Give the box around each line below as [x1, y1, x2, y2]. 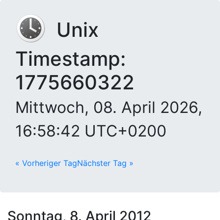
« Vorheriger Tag [15, 158, 77, 168]
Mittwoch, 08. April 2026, [15, 98, 202, 117]
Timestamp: [15, 47, 126, 71]
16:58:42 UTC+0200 [15, 121, 166, 140]
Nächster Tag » [77, 158, 134, 168]
